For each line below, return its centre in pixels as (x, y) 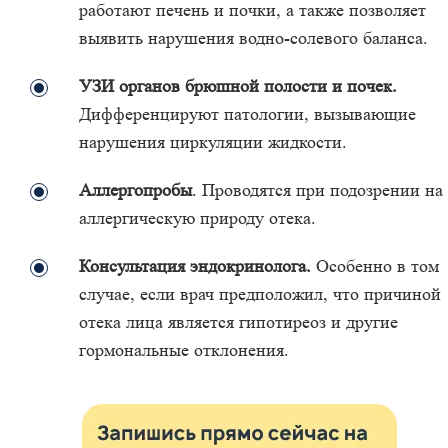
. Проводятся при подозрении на (317, 190)
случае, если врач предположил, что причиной (260, 294)
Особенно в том (375, 266)
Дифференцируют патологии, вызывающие (247, 114)
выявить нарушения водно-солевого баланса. (253, 38)
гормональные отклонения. (184, 350)
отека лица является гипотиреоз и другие (238, 322)
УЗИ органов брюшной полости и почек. (238, 86)
